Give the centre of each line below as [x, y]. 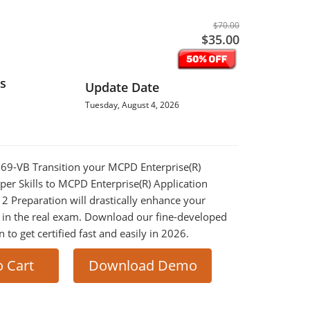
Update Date [122, 87]
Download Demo [143, 265]
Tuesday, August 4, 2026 [132, 105]
